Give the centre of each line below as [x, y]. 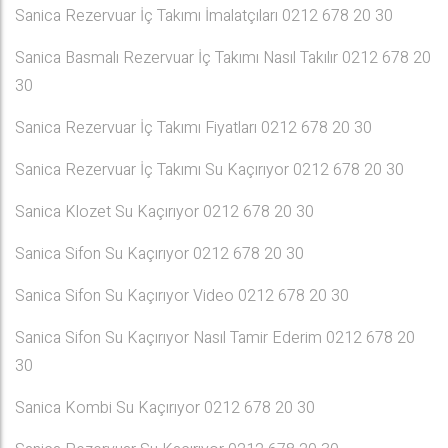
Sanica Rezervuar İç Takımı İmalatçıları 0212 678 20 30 [204, 16]
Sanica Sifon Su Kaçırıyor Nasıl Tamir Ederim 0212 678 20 [215, 338]
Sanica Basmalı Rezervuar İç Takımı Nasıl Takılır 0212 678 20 [223, 58]
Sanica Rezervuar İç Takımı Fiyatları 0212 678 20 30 [193, 128]
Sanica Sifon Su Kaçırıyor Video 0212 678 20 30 [182, 296]
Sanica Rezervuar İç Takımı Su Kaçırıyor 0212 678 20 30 [209, 170]
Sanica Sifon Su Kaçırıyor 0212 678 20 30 [159, 254]
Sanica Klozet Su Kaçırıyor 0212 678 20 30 [164, 212]
